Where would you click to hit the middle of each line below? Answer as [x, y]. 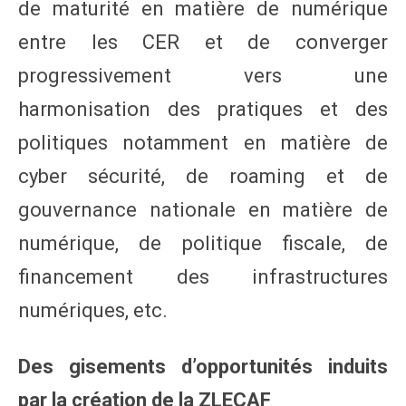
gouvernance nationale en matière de [203, 209]
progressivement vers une [203, 75]
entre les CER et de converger [203, 42]
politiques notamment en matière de [203, 142]
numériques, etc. [93, 310]
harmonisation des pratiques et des [203, 109]
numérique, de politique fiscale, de [203, 243]
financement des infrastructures [203, 276]
